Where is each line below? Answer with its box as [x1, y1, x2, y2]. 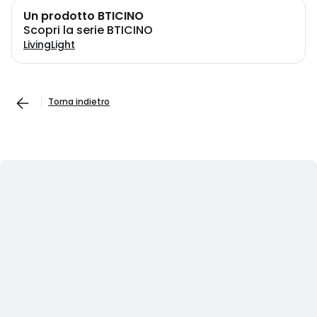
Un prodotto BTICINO [23, 8, 144, 24]
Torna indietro [48, 96, 110, 108]
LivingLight [23, 38, 75, 52]
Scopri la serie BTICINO [23, 22, 153, 38]
